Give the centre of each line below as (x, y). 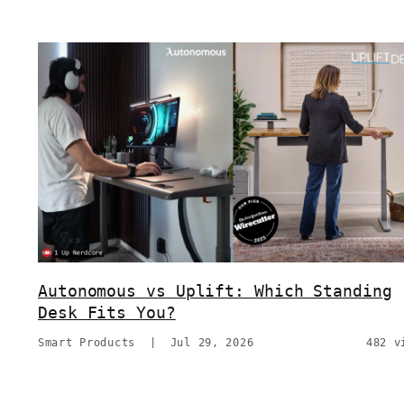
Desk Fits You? (107, 312)
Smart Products (87, 342)
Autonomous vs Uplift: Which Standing (215, 290)
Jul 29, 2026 (212, 342)
